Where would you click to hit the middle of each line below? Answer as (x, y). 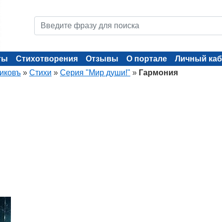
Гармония (158, 73)
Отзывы (102, 59)
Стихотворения (47, 59)
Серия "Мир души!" (95, 73)
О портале (147, 59)
